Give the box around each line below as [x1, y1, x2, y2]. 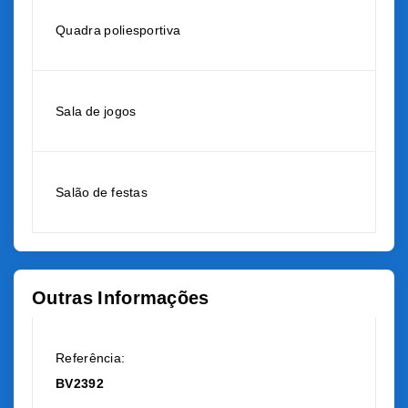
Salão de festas [56, 185, 148, 199]
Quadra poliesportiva [56, 23, 181, 37]
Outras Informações [32, 288, 209, 308]
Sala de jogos [56, 104, 137, 118]
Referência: [56, 351, 126, 365]
